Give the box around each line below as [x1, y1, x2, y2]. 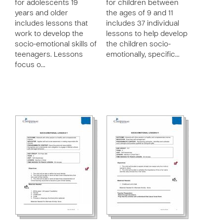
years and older [15, 10, 68, 17]
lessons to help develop [106, 31, 187, 37]
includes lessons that [15, 20, 88, 27]
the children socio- [106, 41, 171, 48]
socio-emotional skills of [15, 41, 97, 48]
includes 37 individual [106, 20, 179, 27]
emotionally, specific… [106, 51, 180, 58]
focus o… [15, 62, 45, 69]
